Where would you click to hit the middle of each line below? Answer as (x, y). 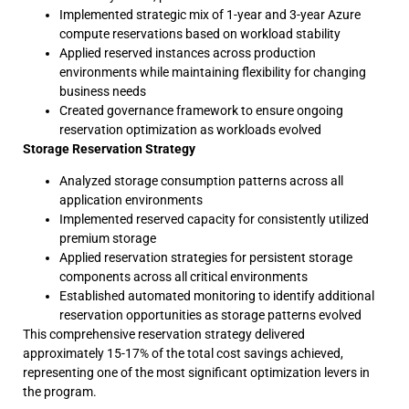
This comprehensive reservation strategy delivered (164, 335)
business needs (103, 91)
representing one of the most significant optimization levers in (196, 373)
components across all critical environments (184, 277)
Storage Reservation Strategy (109, 148)
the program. (60, 392)
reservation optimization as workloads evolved (190, 129)
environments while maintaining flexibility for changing (213, 72)
